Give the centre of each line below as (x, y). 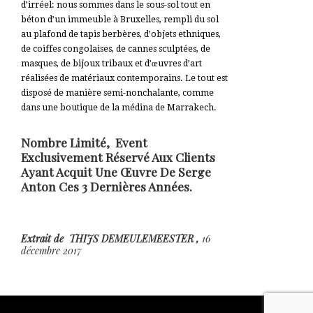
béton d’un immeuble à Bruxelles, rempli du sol (120, 20)
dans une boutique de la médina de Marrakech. (119, 108)
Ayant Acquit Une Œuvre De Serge (116, 172)
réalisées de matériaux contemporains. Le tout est (124, 78)
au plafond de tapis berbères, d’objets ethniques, (121, 34)
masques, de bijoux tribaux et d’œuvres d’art (111, 64)
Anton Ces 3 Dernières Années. (107, 186)
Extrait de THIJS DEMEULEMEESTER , (111, 239)
